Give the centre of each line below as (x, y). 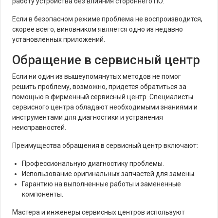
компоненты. (43, 194)
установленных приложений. (59, 39)
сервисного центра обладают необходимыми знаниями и (105, 107)
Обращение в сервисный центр (106, 60)
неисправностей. (39, 127)
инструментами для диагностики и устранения (88, 117)
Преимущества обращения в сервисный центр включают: (105, 145)
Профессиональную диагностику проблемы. (93, 163)
